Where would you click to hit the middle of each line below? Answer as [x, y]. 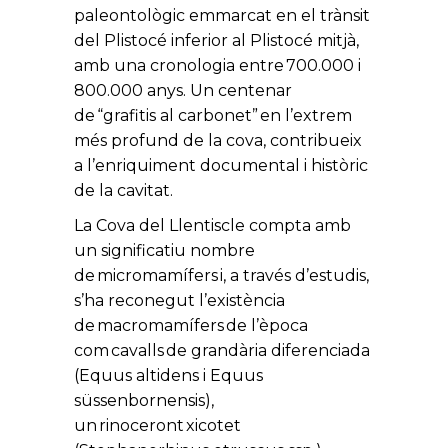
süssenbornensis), [144, 400]
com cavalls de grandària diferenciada [222, 350]
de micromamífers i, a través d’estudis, [221, 275]
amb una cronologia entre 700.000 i [217, 65]
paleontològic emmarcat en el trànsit [222, 15]
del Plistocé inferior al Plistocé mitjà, [216, 40]
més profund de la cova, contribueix [218, 140]
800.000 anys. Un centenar [183, 90]
